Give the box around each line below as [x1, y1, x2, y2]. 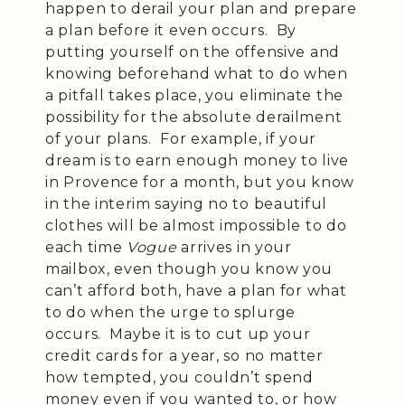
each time [45, 239, 127, 256]
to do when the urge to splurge [45, 304, 296, 321]
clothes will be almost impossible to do [45, 217, 347, 234]
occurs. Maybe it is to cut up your [45, 325, 311, 343]
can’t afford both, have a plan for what [45, 282, 347, 299]
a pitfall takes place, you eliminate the [45, 87, 344, 104]
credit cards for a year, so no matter [45, 347, 324, 364]
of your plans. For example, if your [45, 130, 317, 147]
